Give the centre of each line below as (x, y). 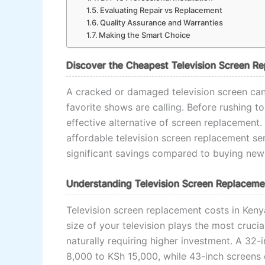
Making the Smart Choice (145, 35)
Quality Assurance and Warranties (162, 23)
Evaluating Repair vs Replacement (161, 10)
